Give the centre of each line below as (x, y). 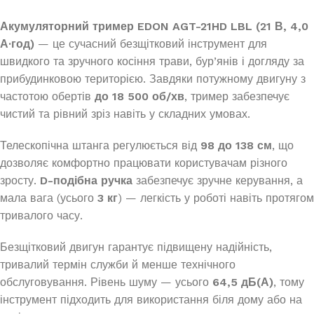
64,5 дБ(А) (243, 282)
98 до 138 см (236, 146)
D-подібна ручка (86, 181)
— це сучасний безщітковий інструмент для (151, 44)
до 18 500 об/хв (139, 97)
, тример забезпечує (237, 97)
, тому (289, 282)
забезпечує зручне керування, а (218, 181)
